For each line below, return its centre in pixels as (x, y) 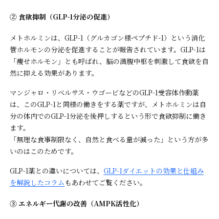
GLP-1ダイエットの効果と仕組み (154, 171)
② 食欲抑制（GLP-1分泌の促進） (62, 17)
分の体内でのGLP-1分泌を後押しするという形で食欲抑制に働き (108, 116)
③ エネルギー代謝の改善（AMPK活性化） (77, 203)
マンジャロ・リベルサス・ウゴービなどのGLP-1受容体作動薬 (104, 92)
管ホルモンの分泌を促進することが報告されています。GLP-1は (108, 49)
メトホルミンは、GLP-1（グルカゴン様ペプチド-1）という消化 (107, 38)
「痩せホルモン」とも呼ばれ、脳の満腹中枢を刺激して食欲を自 (109, 61)
